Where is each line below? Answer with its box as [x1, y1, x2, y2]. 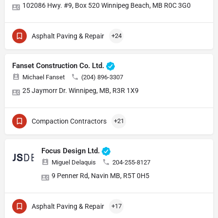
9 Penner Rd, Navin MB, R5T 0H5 [52, 172, 149, 180]
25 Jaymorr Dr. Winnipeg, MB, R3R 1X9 [22, 87, 139, 95]
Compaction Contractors [32, 117, 107, 126]
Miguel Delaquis [52, 159, 96, 166]
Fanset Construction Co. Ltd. [12, 61, 106, 71]
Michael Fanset [22, 73, 65, 81]
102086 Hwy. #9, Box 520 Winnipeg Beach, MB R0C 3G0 [22, 1, 191, 10]
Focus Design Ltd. [41, 146, 102, 156]
